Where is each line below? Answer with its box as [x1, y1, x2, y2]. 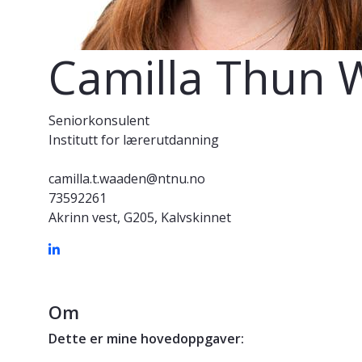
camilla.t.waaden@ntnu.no [48, 170, 205, 188]
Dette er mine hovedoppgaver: [48, 330, 247, 348]
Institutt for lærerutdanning [48, 131, 219, 149]
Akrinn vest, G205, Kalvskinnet [48, 208, 231, 227]
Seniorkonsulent [48, 112, 149, 130]
